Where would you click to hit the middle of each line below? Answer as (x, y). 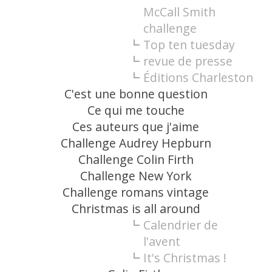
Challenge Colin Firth (136, 160)
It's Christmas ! (185, 258)
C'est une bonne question (136, 94)
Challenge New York (136, 176)
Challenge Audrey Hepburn (136, 143)
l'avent (161, 242)
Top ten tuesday (189, 45)
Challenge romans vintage (136, 192)
